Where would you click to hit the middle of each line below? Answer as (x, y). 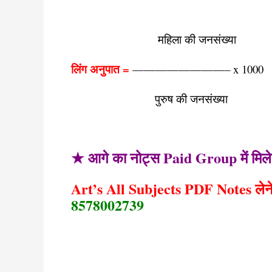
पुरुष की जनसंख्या (149, 99)
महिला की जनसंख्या (154, 39)
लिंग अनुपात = (100, 69)
